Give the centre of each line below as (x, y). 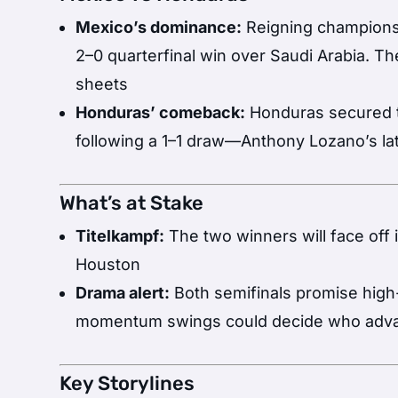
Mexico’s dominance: (159, 27)
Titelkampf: (120, 235)
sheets (102, 84)
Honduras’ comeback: (161, 112)
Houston (108, 264)
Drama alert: (123, 292)
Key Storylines (127, 383)
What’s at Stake (132, 203)
